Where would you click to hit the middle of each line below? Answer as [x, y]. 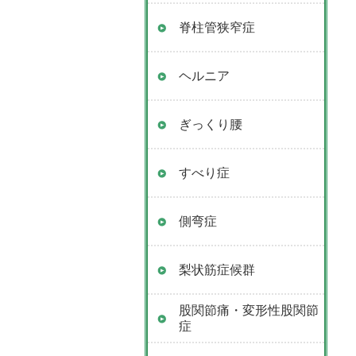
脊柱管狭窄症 [217, 27]
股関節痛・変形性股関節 [249, 310]
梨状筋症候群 [217, 270]
